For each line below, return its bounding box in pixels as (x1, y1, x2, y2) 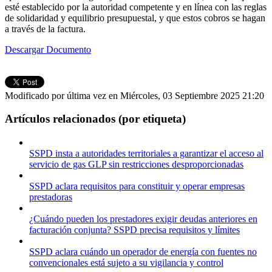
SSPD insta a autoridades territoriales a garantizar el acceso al (29, 148, 263, 158)
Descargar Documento (5, 44, 91, 55)
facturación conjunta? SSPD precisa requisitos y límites (29, 224, 240, 235)
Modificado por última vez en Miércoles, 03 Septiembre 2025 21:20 (5, 90, 264, 101)
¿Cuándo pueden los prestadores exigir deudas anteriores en (29, 213, 257, 224)
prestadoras (29, 191, 72, 202)
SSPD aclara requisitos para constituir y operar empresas (29, 180, 245, 191)
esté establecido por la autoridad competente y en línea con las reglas (5, 1, 267, 12)
